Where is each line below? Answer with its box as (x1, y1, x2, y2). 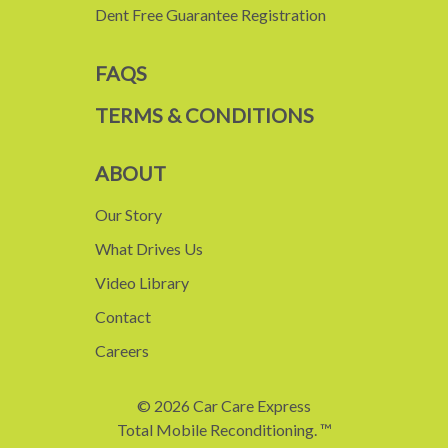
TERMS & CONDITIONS (95, 103, 314, 128)
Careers (95, 341, 149, 361)
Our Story (95, 205, 162, 225)
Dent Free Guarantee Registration (95, 5, 326, 25)
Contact (95, 307, 151, 327)
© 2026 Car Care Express (137, 396, 311, 416)
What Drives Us (95, 239, 203, 259)
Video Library (95, 273, 189, 293)
